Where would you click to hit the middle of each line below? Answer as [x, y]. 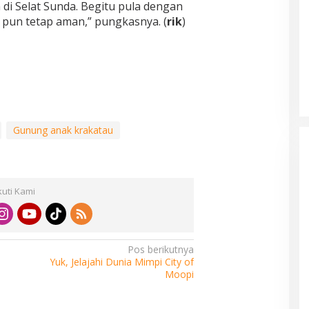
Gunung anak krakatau [63, 130]
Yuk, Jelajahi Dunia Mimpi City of [122, 262]
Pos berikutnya [161, 250]
